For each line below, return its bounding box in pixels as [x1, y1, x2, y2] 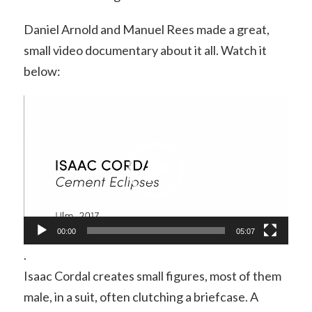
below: [23, 63, 61, 79]
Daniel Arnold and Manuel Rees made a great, [23, 22, 270, 38]
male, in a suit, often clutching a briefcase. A [23, 289, 258, 305]
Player [22, 110, 58, 126]
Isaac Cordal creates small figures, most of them [23, 268, 281, 284]
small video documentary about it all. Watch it [23, 42, 267, 58]
